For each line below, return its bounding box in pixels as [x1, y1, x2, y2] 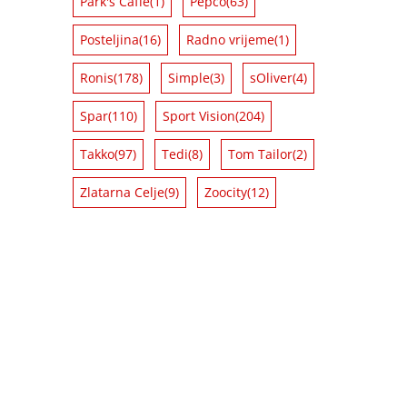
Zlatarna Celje [80, 183, 164, 201]
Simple [168, 68, 210, 86]
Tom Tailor [228, 144, 293, 163]
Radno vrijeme [186, 30, 274, 48]
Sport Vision [163, 106, 235, 124]
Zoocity [204, 183, 247, 201]
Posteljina [80, 30, 139, 48]
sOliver [250, 68, 293, 86]
